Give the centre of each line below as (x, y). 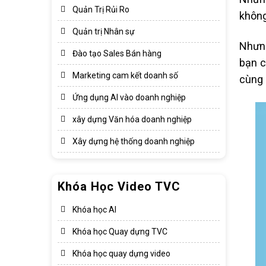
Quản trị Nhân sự (104, 31)
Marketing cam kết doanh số (125, 75)
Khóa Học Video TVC (119, 186)
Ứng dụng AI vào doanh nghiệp (129, 97)
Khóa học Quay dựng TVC (120, 232)
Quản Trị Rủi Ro (101, 9)
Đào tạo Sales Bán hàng (117, 53)
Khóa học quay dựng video (121, 254)
